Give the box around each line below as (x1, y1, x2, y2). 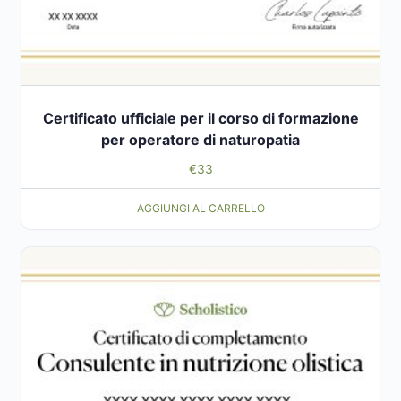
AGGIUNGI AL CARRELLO (136, 201, 265, 216)
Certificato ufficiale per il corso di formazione (42, 108, 359, 127)
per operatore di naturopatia (101, 130, 300, 149)
